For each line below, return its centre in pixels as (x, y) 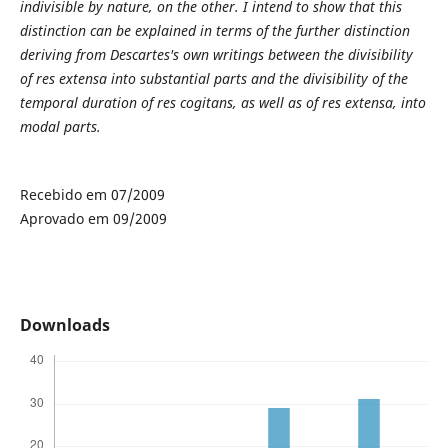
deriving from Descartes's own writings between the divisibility (216, 55)
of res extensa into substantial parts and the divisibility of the (213, 79)
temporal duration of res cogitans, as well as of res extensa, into (222, 103)
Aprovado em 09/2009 (93, 219)
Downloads (64, 325)
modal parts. (60, 127)
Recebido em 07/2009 (92, 195)
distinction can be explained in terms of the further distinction (214, 31)
